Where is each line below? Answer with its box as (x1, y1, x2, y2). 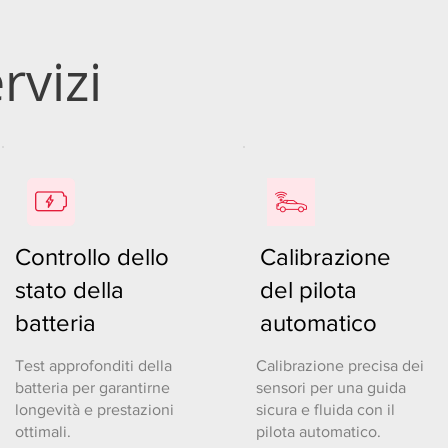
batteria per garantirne (15, 379, 170, 396)
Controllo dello (15, 243, 169, 270)
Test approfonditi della (15, 357, 172, 374)
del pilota (260, 276, 357, 303)
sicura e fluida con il (256, 401, 395, 418)
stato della (15, 276, 124, 303)
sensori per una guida (256, 379, 406, 396)
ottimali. (15, 423, 71, 440)
